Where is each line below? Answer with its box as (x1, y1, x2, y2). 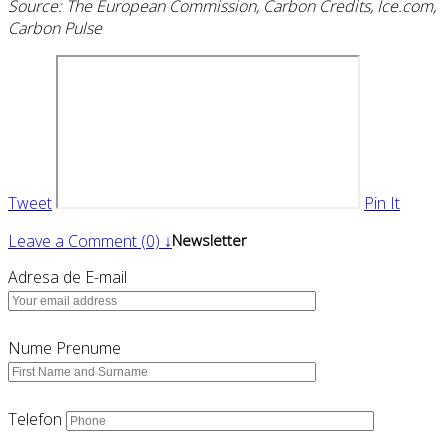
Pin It (364, 192, 400, 215)
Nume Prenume (8, 337, 121, 360)
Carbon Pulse (8, 17, 102, 40)
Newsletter (172, 230, 247, 251)
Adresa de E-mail (8, 266, 127, 289)
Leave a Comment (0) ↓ (8, 230, 172, 253)
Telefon (8, 408, 62, 431)
